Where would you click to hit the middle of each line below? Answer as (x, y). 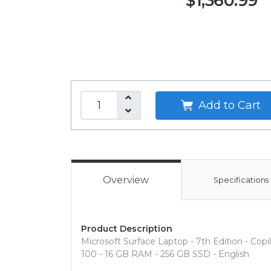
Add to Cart (228, 105)
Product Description (127, 229)
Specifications (241, 180)
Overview (126, 180)
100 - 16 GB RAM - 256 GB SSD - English (165, 254)
